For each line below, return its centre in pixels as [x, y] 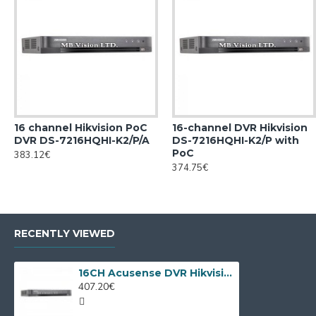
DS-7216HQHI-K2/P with [236, 140]
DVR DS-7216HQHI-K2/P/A [82, 140]
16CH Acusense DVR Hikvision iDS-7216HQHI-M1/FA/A [228, 273]
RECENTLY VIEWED [65, 233]
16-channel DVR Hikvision [240, 128]
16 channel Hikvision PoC [81, 128]
